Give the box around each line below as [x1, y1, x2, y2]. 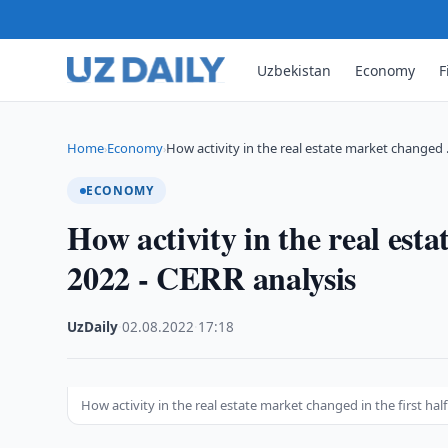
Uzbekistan [257, 60, 332, 80]
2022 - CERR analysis [67, 254, 357, 301]
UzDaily [67, 318, 119, 336]
